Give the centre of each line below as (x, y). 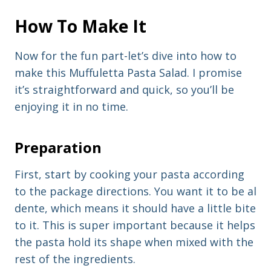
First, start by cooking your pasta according (129, 174)
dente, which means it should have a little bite (135, 208)
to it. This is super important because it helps (135, 225)
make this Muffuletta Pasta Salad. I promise (128, 72)
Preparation (58, 147)
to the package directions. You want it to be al (135, 191)
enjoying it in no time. (71, 106)
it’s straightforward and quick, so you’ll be (124, 89)
